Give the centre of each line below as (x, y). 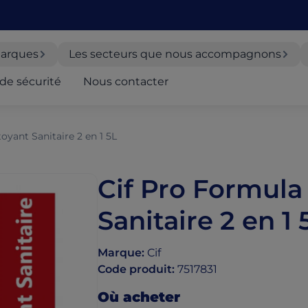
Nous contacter (125, 81)
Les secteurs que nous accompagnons (175, 54)
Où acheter (139, 297)
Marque (120, 253)
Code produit (135, 269)
